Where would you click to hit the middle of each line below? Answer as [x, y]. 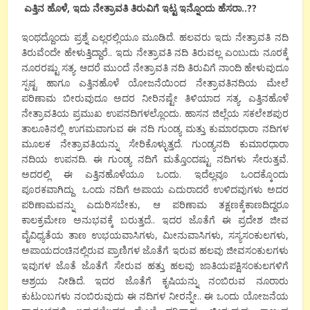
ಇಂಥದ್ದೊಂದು [46, 37]
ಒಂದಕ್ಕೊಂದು [264, 174]
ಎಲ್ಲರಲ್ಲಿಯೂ [115, 37]
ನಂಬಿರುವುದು [99, 295]
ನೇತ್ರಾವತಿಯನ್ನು [89, 143]
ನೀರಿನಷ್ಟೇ [160, 98]
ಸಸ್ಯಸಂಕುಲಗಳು [257, 235]
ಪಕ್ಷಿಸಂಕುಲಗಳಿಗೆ [258, 265]
